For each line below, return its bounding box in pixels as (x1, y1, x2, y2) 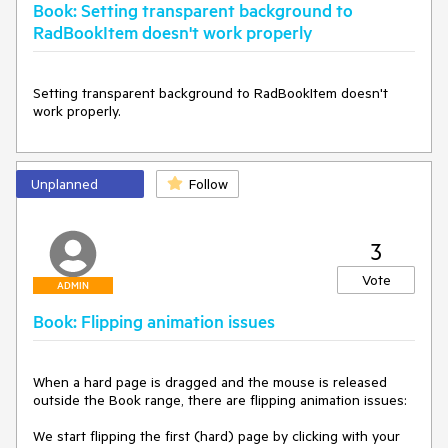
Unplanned (31, 175, 98, 193)
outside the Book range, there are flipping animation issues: (33, 391, 407, 409)
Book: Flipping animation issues (33, 310, 275, 332)
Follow (189, 175, 228, 193)
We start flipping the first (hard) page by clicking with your (33, 427, 400, 445)
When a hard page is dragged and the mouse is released (33, 373, 387, 391)
